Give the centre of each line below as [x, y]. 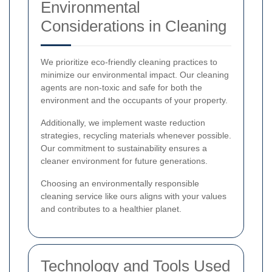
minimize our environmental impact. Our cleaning [135, 74]
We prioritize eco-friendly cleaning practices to [129, 62]
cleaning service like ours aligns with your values [134, 196]
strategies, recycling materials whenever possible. [136, 135]
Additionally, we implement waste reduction [123, 122]
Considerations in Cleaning [134, 26]
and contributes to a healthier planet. [111, 209]
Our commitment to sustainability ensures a [124, 148]
